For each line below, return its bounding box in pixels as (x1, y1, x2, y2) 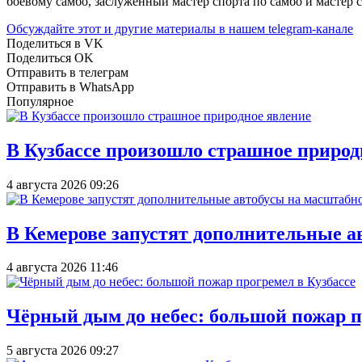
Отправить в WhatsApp (6, 79, 134, 94)
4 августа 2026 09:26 (6, 177, 119, 192)
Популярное (6, 94, 74, 108)
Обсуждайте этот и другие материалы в (6, 21, 229, 36)
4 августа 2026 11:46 (6, 260, 118, 275)
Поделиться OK (6, 50, 94, 65)
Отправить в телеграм (6, 65, 128, 79)
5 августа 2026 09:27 (6, 343, 119, 358)
